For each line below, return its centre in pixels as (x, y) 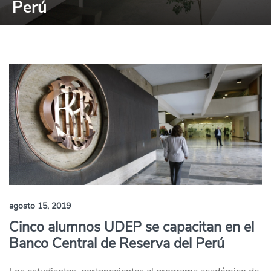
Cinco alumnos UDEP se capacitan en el (132, 227)
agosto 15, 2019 (40, 206)
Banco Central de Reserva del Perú (117, 243)
